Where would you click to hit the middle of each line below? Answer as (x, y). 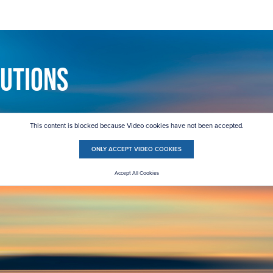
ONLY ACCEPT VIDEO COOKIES (136, 149)
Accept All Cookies (136, 173)
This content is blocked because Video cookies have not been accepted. (136, 125)
